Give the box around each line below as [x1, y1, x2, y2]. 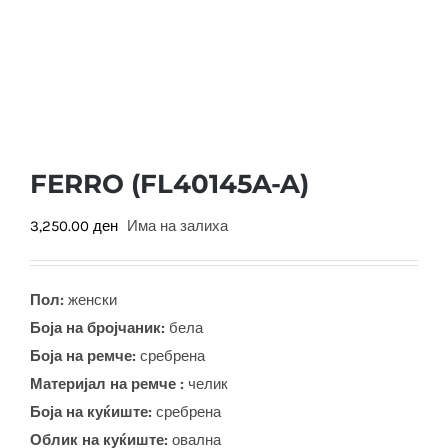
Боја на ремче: [30, 347, 136, 365]
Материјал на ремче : [30, 375, 184, 393]
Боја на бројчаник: [30, 319, 165, 337]
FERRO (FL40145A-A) [30, 168, 309, 200]
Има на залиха [127, 217, 228, 235]
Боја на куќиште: [30, 403, 156, 421]
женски [68, 291, 117, 309]
